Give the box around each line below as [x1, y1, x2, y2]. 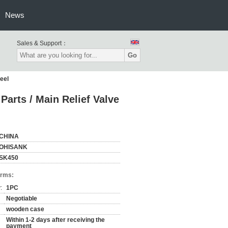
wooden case [6, 206, 44, 213]
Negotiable [6, 195, 37, 202]
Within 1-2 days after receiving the [6, 216, 105, 223]
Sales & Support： [17, 40, 68, 47]
